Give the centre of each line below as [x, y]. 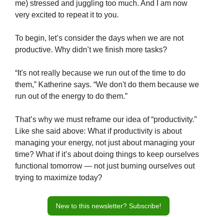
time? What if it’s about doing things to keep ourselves [107, 155]
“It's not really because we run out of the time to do [100, 73]
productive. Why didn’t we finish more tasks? [91, 50]
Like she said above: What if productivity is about [98, 131]
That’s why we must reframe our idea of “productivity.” [106, 120]
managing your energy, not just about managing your [105, 143]
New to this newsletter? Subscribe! [108, 206]
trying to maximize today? [59, 178]
